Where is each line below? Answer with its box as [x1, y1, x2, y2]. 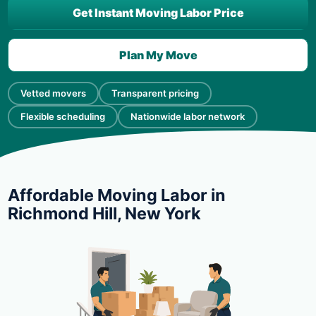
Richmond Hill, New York [8, 203, 201, 224]
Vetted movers [20, 87, 86, 99]
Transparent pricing [111, 87, 199, 99]
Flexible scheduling [20, 111, 105, 122]
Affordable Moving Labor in [8, 185, 226, 205]
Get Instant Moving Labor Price [72, 6, 244, 20]
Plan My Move [119, 48, 197, 62]
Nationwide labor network [130, 111, 245, 122]
